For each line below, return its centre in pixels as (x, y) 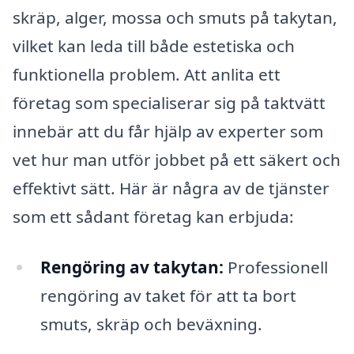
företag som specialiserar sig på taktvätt (169, 102)
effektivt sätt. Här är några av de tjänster (171, 188)
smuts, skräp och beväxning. (151, 324)
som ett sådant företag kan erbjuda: (153, 216)
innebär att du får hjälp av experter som (168, 131)
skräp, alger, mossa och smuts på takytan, (175, 17)
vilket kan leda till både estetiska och (154, 45)
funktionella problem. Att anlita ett (147, 74)
